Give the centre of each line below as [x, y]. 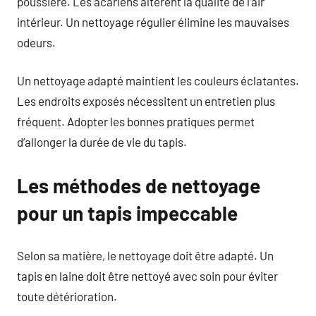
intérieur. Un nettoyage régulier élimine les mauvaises [153, 22]
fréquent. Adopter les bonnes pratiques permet [136, 121]
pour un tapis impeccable [127, 213]
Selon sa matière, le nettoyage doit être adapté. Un [145, 255]
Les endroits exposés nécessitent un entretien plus [146, 101]
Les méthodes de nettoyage [139, 186]
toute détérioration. [67, 296]
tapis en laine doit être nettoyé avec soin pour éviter [147, 275]
